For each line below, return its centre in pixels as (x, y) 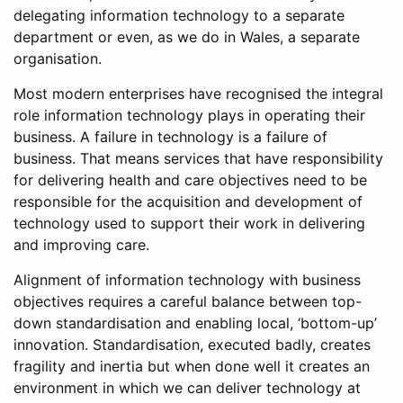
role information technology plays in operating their (189, 115)
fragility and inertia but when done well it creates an (192, 366)
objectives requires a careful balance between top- (188, 301)
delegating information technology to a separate (179, 15)
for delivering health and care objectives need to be (190, 180)
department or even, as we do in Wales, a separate (187, 37)
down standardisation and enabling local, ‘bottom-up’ (195, 323)
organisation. (58, 58)
